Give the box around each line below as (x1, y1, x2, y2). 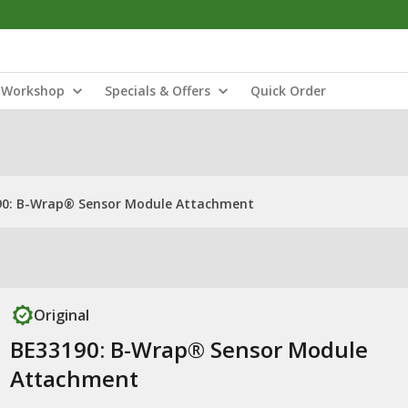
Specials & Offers (105, 82, 210, 99)
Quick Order (250, 82, 326, 99)
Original (33, 305, 89, 325)
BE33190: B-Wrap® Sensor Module (9, 334, 368, 364)
